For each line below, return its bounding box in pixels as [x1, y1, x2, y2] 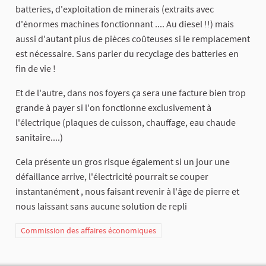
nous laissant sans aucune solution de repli [15, 200, 187, 213]
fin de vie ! [15, 62, 56, 75]
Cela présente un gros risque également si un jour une [15, 156, 230, 168]
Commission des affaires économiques [21, 225, 156, 236]
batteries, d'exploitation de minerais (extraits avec [15, 3, 214, 15]
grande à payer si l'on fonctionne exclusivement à [15, 102, 211, 114]
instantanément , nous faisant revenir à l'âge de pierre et [15, 185, 239, 198]
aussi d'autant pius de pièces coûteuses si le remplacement [15, 33, 250, 45]
